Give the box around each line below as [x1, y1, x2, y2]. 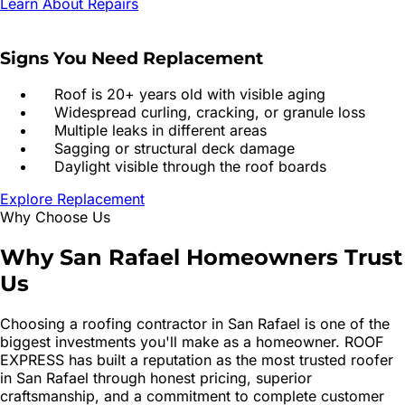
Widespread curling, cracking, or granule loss [54, 103, 365, 122]
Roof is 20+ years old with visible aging [54, 85, 325, 104]
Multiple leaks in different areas [54, 121, 267, 140]
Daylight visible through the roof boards [54, 157, 326, 176]
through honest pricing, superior [89, 369, 312, 388]
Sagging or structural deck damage [54, 139, 295, 158]
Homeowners [180, 244, 344, 271]
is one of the [300, 315, 390, 334]
